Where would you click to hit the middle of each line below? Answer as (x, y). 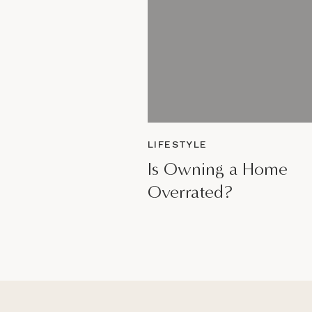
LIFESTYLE (178, 144)
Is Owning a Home (218, 169)
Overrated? (190, 192)
